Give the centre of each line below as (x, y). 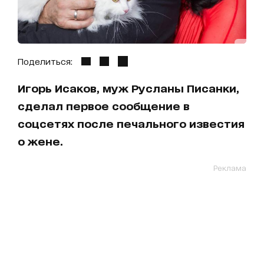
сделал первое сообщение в (104, 105)
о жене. (40, 141)
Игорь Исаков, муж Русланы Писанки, (128, 88)
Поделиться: (45, 61)
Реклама (230, 167)
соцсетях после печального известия (131, 123)
